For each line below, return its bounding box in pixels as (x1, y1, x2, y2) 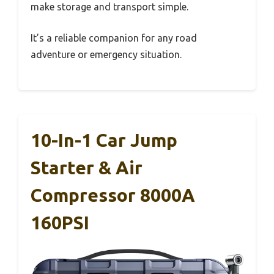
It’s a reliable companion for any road (31, 32, 197, 44)
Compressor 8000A (31, 185, 195, 206)
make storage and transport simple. (31, 1, 188, 13)
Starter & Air (31, 157, 143, 179)
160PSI (31, 212, 89, 234)
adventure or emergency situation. (31, 49, 182, 61)
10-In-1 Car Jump (31, 130, 177, 151)
